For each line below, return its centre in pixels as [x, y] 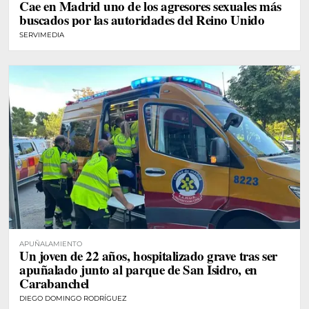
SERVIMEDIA [42, 34]
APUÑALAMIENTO [51, 243]
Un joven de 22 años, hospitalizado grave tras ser [148, 255]
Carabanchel [54, 283]
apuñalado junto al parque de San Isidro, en [138, 269]
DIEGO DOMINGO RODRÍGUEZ [73, 298]
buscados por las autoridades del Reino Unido [142, 19]
